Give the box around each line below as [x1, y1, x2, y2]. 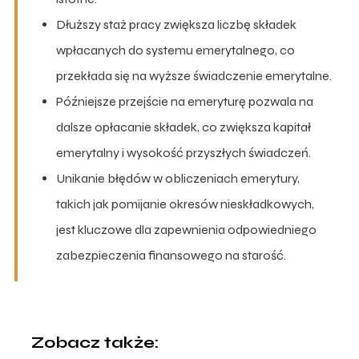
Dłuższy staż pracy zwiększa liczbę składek [55, 16, 296, 32]
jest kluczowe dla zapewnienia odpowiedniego [55, 221, 317, 237]
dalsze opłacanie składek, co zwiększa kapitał [55, 119, 311, 135]
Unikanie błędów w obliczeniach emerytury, [55, 170, 300, 186]
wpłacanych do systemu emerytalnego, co [55, 42, 295, 58]
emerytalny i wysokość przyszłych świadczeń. [55, 144, 311, 160]
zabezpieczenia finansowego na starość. [55, 247, 286, 263]
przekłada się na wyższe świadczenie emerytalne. [55, 67, 332, 83]
